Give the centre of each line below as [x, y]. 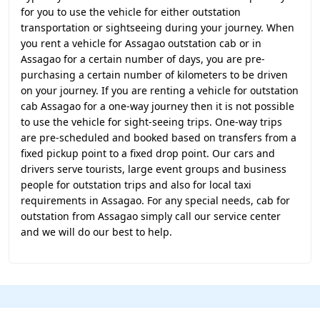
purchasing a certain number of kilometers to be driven [154, 75]
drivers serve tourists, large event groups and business [154, 169]
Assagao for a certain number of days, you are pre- [143, 59]
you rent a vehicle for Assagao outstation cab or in [141, 43]
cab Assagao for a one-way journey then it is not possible [157, 106]
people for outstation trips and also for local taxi [136, 185]
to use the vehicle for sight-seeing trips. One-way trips [151, 122]
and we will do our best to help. [96, 232]
